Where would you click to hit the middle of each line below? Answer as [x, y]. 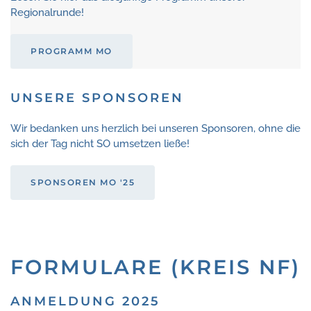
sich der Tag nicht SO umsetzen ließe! [100, 144]
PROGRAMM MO [72, 51]
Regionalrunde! [47, 13]
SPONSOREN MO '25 [83, 183]
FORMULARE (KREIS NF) [155, 267]
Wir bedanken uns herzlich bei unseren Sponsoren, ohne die [155, 129]
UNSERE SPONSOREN [97, 98]
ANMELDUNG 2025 [85, 302]
